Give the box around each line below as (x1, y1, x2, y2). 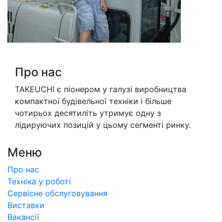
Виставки (7, 200, 45, 211)
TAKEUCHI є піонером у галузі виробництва (15, 84, 186, 95)
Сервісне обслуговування (7, 188, 108, 199)
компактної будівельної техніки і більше (15, 96, 171, 107)
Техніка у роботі (7, 176, 71, 187)
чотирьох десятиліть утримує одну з (15, 108, 161, 118)
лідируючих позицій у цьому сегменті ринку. (15, 120, 191, 130)
